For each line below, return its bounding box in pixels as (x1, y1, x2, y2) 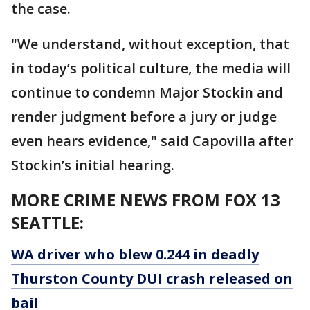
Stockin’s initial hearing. (11, 156, 174, 174)
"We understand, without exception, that (11, 35, 289, 53)
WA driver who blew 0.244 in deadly (11, 245, 259, 264)
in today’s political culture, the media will (11, 59, 291, 77)
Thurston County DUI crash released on (11, 269, 293, 288)
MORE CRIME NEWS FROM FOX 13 (11, 188, 280, 211)
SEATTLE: (11, 211, 84, 234)
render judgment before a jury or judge (11, 107, 277, 126)
